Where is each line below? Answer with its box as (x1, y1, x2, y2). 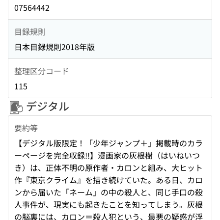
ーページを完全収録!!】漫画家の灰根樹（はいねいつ (14, 149, 200, 162)
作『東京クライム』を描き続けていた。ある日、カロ (14, 174, 203, 186)
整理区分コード (14, 64, 69, 77)
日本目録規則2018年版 (14, 41, 95, 53)
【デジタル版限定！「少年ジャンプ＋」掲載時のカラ (14, 137, 203, 149)
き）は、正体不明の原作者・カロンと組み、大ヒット (14, 162, 203, 174)
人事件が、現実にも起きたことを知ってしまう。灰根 (14, 198, 203, 211)
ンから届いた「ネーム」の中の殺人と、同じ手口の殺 (14, 186, 203, 198)
